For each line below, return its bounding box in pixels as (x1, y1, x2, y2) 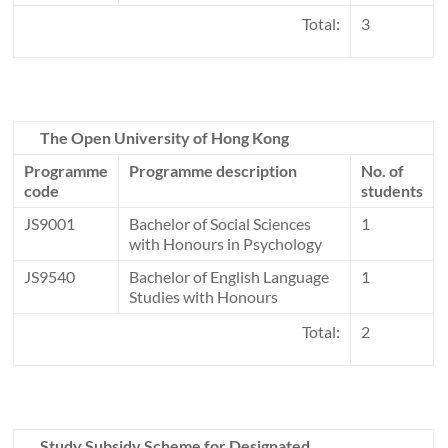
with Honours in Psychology (129, 234, 323, 254)
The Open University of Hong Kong (40, 128, 290, 148)
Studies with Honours (129, 287, 279, 307)
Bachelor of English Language (129, 267, 330, 287)
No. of (361, 161, 408, 181)
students (361, 181, 424, 201)
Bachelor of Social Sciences (129, 214, 312, 234)
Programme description (129, 161, 298, 181)
